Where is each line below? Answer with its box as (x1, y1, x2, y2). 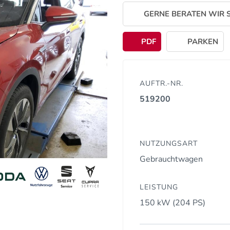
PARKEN (185, 36, 218, 47)
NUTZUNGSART (140, 138, 198, 148)
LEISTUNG (140, 182, 178, 192)
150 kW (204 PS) (140, 197, 205, 208)
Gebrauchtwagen (140, 153, 203, 165)
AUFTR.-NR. (140, 78, 183, 88)
